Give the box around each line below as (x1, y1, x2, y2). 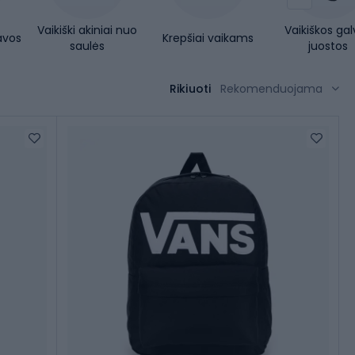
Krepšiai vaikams (162, 30, 254, 47)
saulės (70, 38, 105, 55)
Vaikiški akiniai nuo (37, 22, 137, 39)
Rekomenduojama (220, 81, 323, 97)
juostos (308, 38, 348, 55)
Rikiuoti (170, 81, 211, 97)
